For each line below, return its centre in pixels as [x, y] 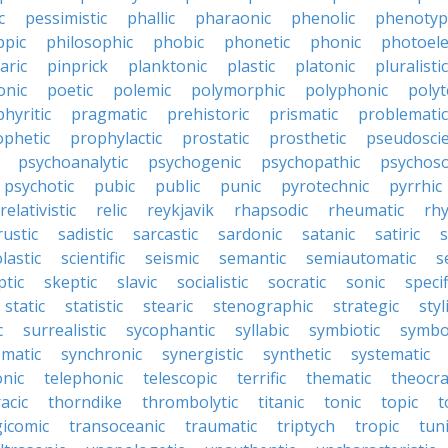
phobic [178, 42]
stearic [168, 306]
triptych [306, 426]
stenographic [263, 306]
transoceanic [117, 426]
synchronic [101, 354]
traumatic [221, 426]
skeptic [70, 282]
